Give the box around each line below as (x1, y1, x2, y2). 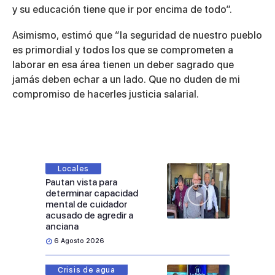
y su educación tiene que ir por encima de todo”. (12, 4, 232, 16)
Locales (58, 165, 89, 174)
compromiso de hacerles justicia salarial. (12, 88, 199, 101)
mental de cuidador (45, 199, 127, 211)
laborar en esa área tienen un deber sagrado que (12, 59, 234, 71)
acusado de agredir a (45, 210, 133, 222)
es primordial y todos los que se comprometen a (12, 44, 233, 56)
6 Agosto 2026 (54, 237, 104, 246)
